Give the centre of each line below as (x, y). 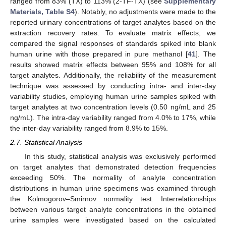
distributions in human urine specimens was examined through (113, 188)
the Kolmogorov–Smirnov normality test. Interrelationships (113, 199)
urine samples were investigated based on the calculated (113, 220)
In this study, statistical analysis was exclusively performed (120, 156)
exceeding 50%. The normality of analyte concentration (113, 177)
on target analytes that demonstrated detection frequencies (113, 167)
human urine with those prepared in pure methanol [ (99, 54)
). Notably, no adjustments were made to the (145, 11)
